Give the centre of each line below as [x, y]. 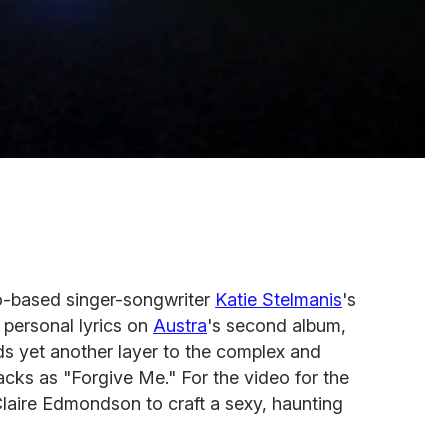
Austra [180, 325]
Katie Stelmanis [278, 299]
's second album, [276, 325]
